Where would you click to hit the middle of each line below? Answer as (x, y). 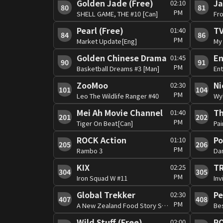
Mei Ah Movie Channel (120, 112)
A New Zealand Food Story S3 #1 (165, 205)
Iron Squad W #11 (102, 178)
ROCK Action (102, 140)
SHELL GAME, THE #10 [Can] (117, 13)
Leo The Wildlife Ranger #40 (118, 96)
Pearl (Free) (100, 30)
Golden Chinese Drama (122, 57)
